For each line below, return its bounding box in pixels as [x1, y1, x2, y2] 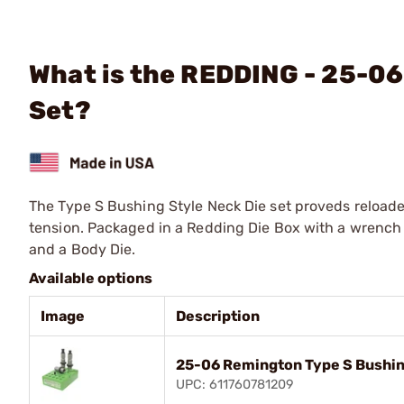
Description [176, 307, 260, 325]
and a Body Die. [29, 240, 136, 258]
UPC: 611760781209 [176, 376, 294, 392]
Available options [29, 269, 152, 287]
